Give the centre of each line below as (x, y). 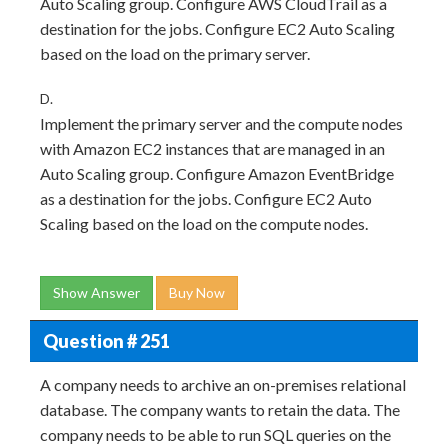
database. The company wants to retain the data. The (220, 409)
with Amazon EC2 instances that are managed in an (212, 148)
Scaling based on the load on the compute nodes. (204, 223)
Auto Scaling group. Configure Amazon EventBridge (217, 173)
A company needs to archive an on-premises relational (223, 384)
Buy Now (197, 292)
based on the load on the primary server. (175, 53)
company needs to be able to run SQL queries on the (215, 434)
